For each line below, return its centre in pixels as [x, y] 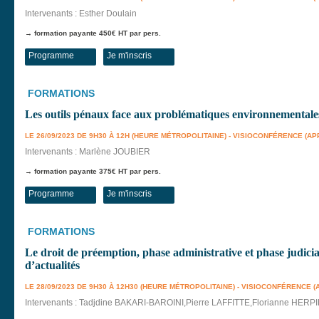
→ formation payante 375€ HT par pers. [93, 171]
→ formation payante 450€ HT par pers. [93, 33]
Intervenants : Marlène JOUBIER [88, 152]
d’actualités [52, 265]
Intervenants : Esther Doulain [81, 14]
